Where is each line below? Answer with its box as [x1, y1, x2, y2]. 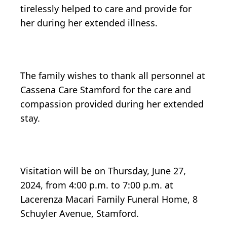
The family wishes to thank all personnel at [20, 69, 205, 82]
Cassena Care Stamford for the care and [20, 83, 191, 96]
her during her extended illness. [20, 16, 158, 29]
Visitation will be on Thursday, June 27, [20, 164, 186, 177]
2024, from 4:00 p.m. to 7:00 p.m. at [20, 178, 173, 191]
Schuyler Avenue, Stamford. [20, 207, 139, 219]
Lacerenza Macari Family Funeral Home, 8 [20, 193, 198, 205]
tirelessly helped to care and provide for [20, 2, 192, 15]
